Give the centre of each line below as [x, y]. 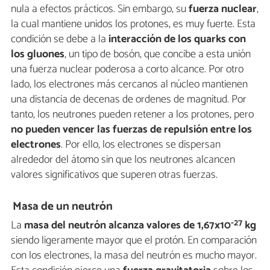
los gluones [38, 55]
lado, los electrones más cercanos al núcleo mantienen [129, 85]
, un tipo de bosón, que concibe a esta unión [158, 55]
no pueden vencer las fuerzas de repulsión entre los [131, 130]
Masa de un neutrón [63, 206]
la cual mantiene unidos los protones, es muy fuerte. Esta [133, 24]
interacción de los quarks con [177, 39]
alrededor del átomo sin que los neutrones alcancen [123, 160]
